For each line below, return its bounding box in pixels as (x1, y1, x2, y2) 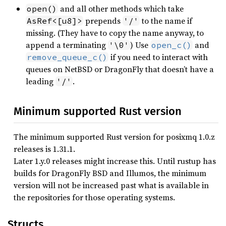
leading (26, 75, 55, 87)
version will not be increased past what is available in (14, 179, 209, 191)
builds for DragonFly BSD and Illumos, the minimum (14, 167, 206, 179)
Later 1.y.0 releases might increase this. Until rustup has (14, 155, 216, 166)
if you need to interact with (108, 51, 208, 63)
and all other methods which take (58, 3, 184, 14)
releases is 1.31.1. (14, 143, 75, 154)
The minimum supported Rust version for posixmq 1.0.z (14, 131, 215, 142)
